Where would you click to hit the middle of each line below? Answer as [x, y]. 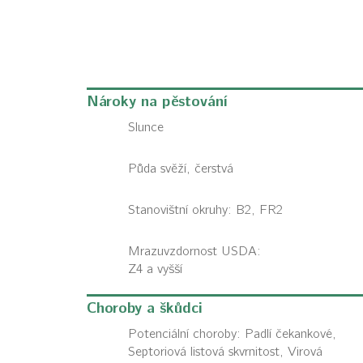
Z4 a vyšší [155, 269]
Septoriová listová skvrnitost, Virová [225, 352]
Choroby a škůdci [145, 308]
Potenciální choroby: [186, 334]
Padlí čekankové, [290, 334]
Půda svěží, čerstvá [181, 169]
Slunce [146, 127]
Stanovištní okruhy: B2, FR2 [205, 210]
